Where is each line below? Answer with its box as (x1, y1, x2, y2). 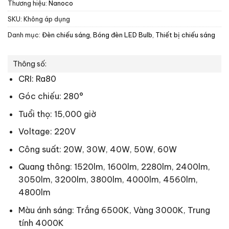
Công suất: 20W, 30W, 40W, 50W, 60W (18, 144, 177, 154)
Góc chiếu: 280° (18, 91, 83, 102)
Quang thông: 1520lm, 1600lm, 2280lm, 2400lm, (18, 162, 210, 172)
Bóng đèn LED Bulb (93, 30, 152, 39)
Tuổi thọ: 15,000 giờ (18, 108, 96, 119)
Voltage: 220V (18, 126, 76, 137)
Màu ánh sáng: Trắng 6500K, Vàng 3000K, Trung (18, 205, 210, 216)
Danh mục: (8, 30, 42, 39)
